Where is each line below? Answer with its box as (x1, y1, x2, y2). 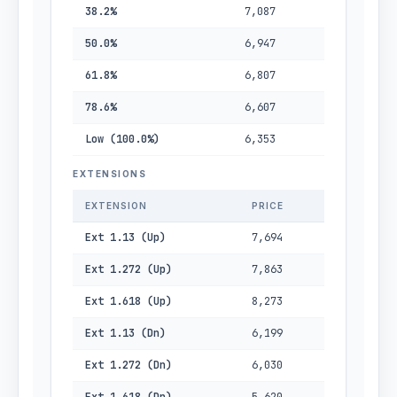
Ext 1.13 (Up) (85, 230, 166, 245)
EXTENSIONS (73, 168, 146, 179)
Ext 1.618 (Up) (85, 294, 172, 308)
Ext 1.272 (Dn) (85, 358, 172, 372)
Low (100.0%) (85, 132, 160, 146)
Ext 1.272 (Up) (85, 262, 172, 276)
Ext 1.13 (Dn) (85, 326, 166, 340)
